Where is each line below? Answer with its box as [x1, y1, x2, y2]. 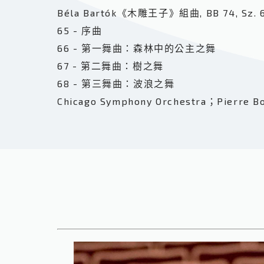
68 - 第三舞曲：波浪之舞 [57, 78, 175, 89]
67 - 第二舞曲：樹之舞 [57, 60, 164, 71]
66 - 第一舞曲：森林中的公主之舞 [57, 42, 216, 54]
